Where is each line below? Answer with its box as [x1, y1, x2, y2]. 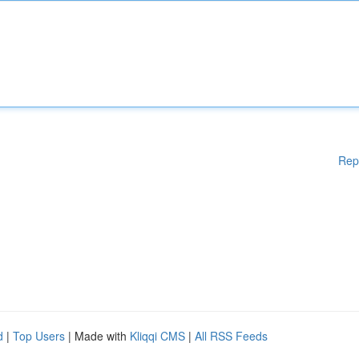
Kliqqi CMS [130, 328, 185, 344]
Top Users [13, 328, 65, 344]
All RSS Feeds [195, 328, 268, 344]
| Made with [65, 328, 130, 344]
